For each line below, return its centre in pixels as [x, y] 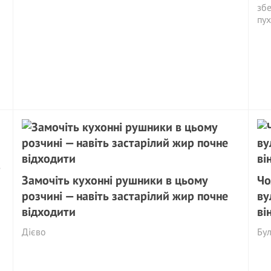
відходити [49, 212]
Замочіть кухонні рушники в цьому [115, 180]
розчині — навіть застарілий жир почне [125, 196]
